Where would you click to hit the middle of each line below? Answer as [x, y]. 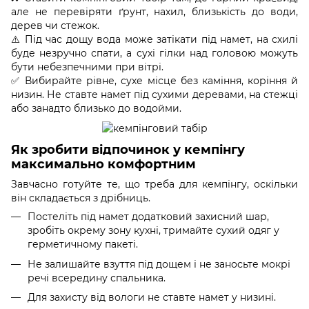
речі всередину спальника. [97, 278]
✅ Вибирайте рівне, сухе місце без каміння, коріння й [154, 81]
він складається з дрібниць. [82, 198]
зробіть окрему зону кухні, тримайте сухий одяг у [153, 231]
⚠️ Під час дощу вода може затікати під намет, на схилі [154, 40]
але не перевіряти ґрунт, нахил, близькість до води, [154, 12]
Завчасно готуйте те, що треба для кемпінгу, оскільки [154, 185]
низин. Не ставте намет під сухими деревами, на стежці [154, 95]
